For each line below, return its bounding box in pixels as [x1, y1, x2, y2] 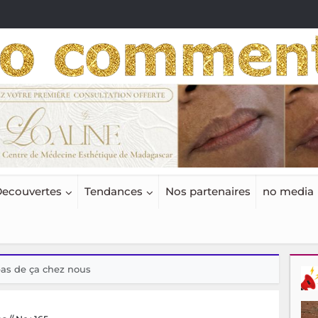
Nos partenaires [165, 185, 251, 199]
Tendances [84, 185, 143, 199]
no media [262, 185, 314, 199]
